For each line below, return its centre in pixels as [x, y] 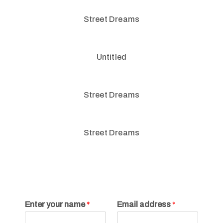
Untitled [111, 57]
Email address [145, 204]
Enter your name [56, 204]
